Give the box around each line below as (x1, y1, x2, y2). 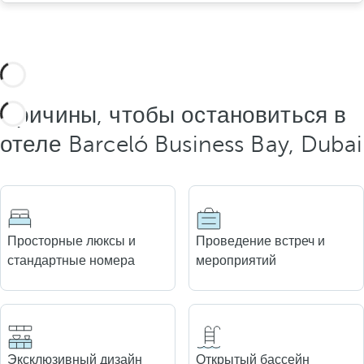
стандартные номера (7, 253, 135, 268)
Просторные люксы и (7, 234, 136, 249)
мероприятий (196, 253, 276, 268)
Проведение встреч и (196, 234, 325, 249)
